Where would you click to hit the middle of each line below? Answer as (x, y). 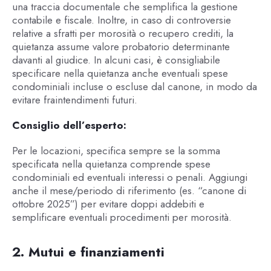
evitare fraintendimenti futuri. (74, 100)
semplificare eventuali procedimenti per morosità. (122, 217)
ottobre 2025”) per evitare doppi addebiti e (108, 204)
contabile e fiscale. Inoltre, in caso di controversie (121, 20)
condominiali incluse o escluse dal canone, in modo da (134, 86)
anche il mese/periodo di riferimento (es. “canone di (129, 191)
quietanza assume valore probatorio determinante (121, 46)
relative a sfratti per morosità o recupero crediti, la (122, 33)
